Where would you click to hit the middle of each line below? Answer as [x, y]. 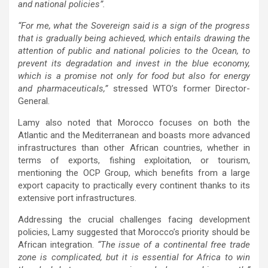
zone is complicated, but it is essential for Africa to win [134, 257]
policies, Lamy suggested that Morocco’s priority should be [134, 232]
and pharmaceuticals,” [66, 88]
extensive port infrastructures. [77, 198]
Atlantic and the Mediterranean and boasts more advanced [134, 135]
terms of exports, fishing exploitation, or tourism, [134, 160]
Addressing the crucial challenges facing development [134, 219]
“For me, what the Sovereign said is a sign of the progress [134, 25]
